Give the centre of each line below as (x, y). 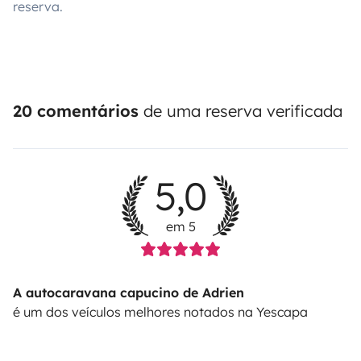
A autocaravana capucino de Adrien (129, 292)
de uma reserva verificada (241, 110)
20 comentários (76, 110)
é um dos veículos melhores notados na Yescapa (160, 311)
